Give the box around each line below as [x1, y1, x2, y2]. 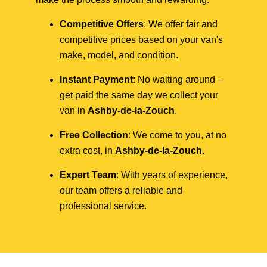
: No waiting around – [133, 74, 223, 85]
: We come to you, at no [128, 129, 226, 140]
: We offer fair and [144, 18, 218, 29]
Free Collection [60, 129, 128, 140]
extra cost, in [60, 145, 115, 156]
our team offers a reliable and [60, 185, 182, 195]
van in [60, 105, 88, 116]
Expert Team [60, 169, 116, 180]
